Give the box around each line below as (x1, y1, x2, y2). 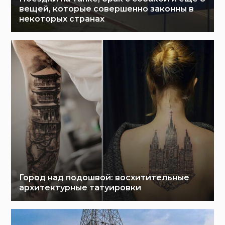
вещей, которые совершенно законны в (19, 4, 194, 14)
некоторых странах (19, 14, 105, 24)
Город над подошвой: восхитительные (19, 173, 190, 183)
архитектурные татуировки (19, 183, 142, 193)
